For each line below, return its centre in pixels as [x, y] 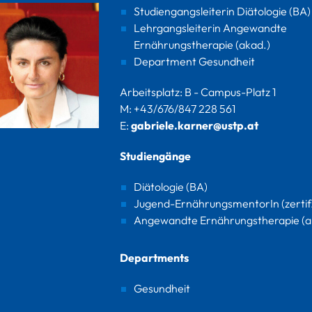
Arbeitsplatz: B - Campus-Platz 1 [197, 92]
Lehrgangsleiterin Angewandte [210, 28]
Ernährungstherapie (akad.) [202, 44]
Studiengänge [155, 156]
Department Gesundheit [194, 61]
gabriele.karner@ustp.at [194, 125]
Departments [154, 257]
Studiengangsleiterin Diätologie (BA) [222, 11]
